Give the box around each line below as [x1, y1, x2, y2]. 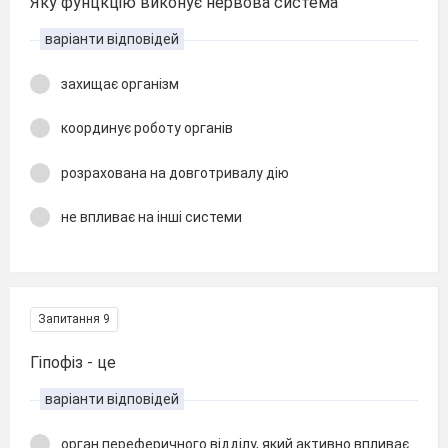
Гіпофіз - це [30, 352, 116, 372]
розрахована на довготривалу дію [61, 164, 289, 181]
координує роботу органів [61, 120, 233, 136]
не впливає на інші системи [61, 209, 242, 225]
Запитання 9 [38, 311, 110, 326]
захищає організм [61, 75, 179, 92]
